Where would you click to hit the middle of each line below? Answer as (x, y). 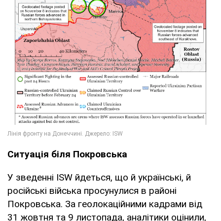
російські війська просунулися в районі (92, 190)
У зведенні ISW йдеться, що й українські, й (99, 177)
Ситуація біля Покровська (67, 154)
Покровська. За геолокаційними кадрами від (105, 204)
